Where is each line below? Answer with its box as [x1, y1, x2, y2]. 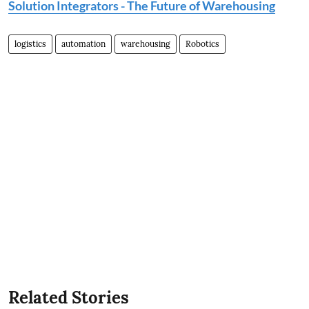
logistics [14, 39, 46, 50]
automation [61, 39, 106, 50]
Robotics [186, 39, 219, 50]
